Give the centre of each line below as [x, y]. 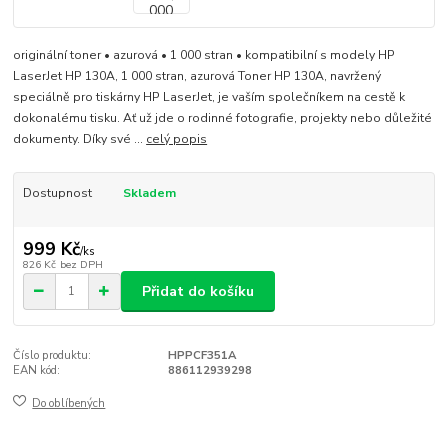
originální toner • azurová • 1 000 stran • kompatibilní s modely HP [204, 55]
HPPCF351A [201, 356]
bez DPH [81, 265]
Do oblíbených [69, 403]
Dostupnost [57, 193]
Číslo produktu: [52, 356]
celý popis [177, 139]
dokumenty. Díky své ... [80, 139]
